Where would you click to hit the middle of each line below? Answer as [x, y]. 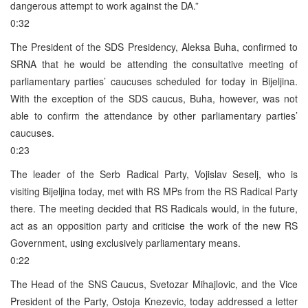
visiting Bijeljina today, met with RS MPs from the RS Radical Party [154, 191]
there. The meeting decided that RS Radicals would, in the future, [154, 208]
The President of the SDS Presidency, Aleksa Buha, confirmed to [154, 46]
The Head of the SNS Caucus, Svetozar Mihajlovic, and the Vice [154, 284]
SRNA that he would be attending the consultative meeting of [154, 64]
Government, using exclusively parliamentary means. [125, 242]
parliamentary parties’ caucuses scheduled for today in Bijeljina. [154, 81]
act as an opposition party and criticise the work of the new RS [154, 225]
